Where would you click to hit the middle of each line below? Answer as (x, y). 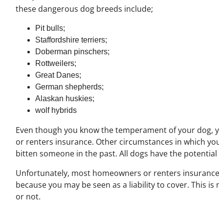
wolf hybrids (56, 110)
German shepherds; (69, 87)
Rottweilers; (56, 64)
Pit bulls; (50, 28)
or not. (28, 197)
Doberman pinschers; (72, 52)
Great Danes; (58, 75)
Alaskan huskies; (65, 99)
